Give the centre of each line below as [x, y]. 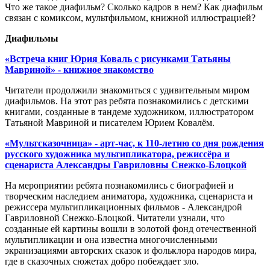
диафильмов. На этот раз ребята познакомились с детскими [127, 101]
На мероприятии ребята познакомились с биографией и [119, 186]
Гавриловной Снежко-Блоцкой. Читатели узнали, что [115, 218]
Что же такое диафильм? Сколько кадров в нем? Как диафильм [134, 7]
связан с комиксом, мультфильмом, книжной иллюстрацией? [130, 18]
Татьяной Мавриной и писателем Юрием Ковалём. [110, 123]
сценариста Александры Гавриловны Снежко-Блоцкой [126, 165]
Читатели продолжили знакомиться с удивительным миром [127, 90]
